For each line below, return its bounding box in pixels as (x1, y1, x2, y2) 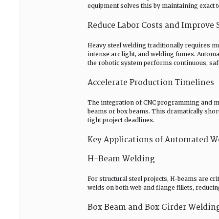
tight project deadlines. (88, 116, 154, 124)
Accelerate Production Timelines (88, 76, 214, 89)
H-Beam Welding (88, 153, 155, 166)
